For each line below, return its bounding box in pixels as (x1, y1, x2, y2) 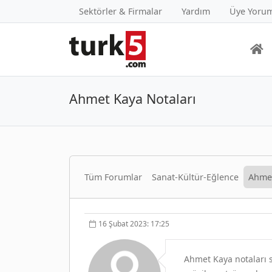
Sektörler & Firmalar (79, 5, 162, 17)
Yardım (182, 5, 210, 17)
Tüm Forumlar (84, 171, 142, 183)
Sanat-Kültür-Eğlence (152, 171, 239, 183)
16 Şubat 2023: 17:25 (98, 218, 169, 229)
